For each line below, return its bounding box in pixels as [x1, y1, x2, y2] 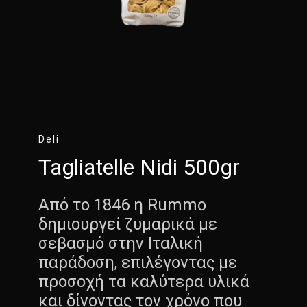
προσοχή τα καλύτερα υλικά [38, 271, 249, 291]
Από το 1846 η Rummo [38, 195, 206, 214]
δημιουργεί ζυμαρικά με [38, 214, 217, 234]
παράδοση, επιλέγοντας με [38, 252, 237, 272]
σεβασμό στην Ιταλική [38, 233, 203, 253]
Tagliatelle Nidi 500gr [38, 154, 240, 181]
